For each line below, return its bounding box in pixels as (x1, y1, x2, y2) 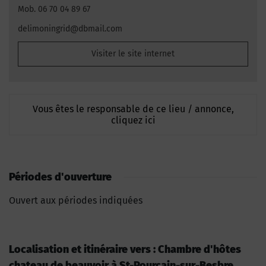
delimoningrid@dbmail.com (18, 23, 122, 34)
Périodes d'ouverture (9, 170, 112, 183)
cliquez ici (110, 114, 156, 126)
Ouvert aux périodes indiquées (9, 194, 142, 206)
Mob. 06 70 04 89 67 (18, 4, 90, 15)
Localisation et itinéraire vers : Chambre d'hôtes (9, 242, 241, 256)
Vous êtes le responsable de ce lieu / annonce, (32, 103, 234, 115)
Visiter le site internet (91, 48, 175, 59)
